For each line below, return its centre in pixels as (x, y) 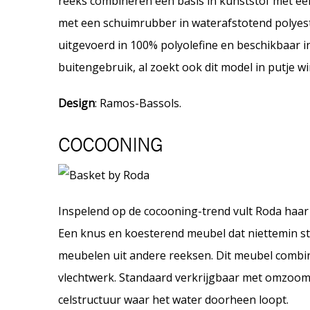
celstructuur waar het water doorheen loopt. (173, 300)
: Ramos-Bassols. (138, 103)
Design (76, 103)
